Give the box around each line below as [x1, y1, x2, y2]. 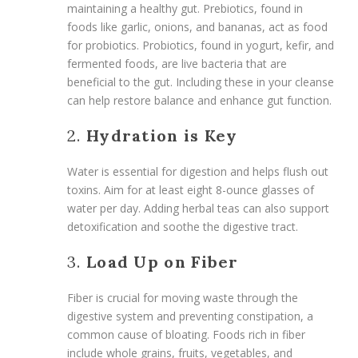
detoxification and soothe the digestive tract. [67, 218, 298, 234]
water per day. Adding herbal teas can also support [67, 200, 329, 216]
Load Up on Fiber [86, 251, 239, 272]
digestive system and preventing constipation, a [67, 308, 313, 324]
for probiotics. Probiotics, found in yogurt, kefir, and [67, 37, 334, 53]
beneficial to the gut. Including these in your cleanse [67, 74, 334, 89]
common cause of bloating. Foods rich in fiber [67, 326, 305, 342]
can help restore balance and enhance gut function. [67, 92, 332, 108]
